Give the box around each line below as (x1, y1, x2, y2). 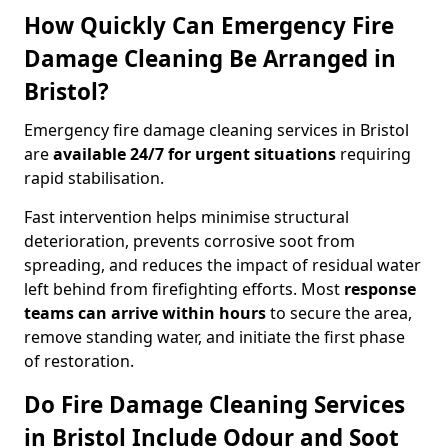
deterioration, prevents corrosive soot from (24, 230, 355, 252)
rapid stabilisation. (24, 167, 164, 189)
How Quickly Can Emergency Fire (24, 10, 394, 41)
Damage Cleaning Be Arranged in (24, 43, 396, 74)
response (344, 278, 416, 300)
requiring (336, 143, 411, 165)
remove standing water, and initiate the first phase (24, 326, 405, 348)
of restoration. (24, 350, 134, 372)
